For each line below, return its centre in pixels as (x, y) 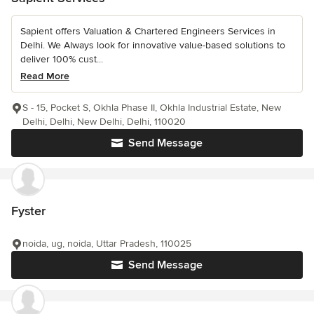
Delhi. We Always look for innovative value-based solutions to (153, 45)
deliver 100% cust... (62, 59)
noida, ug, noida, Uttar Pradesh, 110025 (107, 244)
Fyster (28, 211)
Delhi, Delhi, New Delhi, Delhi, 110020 (104, 122)
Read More (45, 76)
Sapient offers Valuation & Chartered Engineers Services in (148, 31)
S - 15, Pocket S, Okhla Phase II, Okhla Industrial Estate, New (152, 108)
